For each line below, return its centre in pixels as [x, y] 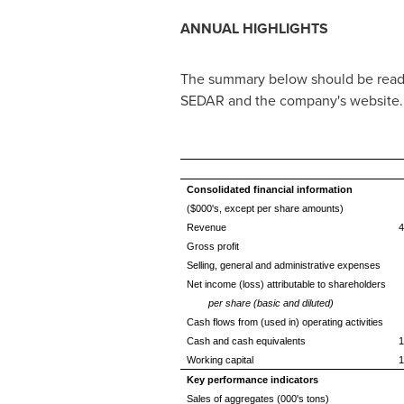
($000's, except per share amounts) [265, 208]
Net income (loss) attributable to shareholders [286, 284]
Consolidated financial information [269, 189]
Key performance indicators [252, 380]
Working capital [220, 360]
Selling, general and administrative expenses [283, 265]
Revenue [206, 227]
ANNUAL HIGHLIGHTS [254, 28]
